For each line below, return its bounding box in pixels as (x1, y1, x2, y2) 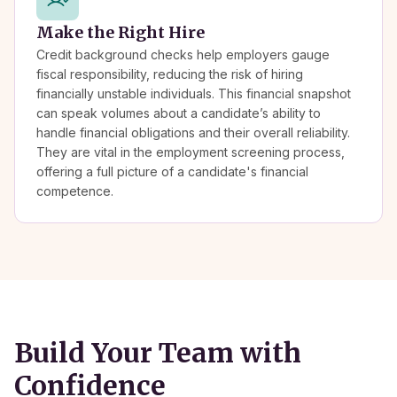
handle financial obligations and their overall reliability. (36, 124, 350, 140)
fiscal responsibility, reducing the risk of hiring (36, 66, 303, 82)
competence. (36, 183, 113, 198)
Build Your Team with (14, 335, 301, 370)
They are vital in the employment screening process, (36, 144, 345, 160)
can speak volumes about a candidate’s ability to (36, 105, 321, 121)
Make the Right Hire (36, 21, 205, 43)
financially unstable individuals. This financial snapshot (36, 85, 351, 101)
